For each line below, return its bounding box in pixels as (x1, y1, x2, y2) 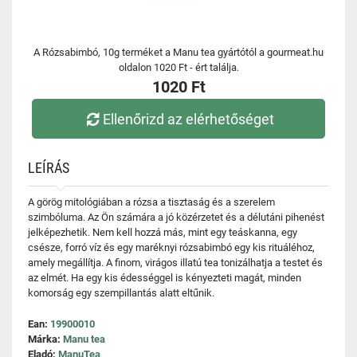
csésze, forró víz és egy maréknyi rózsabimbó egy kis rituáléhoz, (28, 241, 315, 253)
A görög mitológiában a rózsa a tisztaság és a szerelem (28, 196, 275, 208)
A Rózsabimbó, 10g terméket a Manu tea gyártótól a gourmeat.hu (33, 46, 324, 58)
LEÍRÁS (28, 159, 69, 176)
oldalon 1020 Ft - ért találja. (118, 61, 239, 73)
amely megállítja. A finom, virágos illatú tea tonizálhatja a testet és (28, 257, 323, 269)
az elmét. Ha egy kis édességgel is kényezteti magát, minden (28, 272, 301, 284)
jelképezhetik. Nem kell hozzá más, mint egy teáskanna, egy (28, 226, 297, 238)
